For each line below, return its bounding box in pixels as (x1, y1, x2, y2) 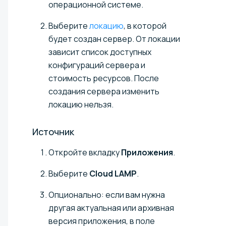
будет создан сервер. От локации (48, 33, 180, 44)
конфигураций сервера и (48, 59, 145, 71)
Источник (32, 125, 74, 138)
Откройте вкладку (48, 146, 121, 158)
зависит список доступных (48, 46, 151, 58)
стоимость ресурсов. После (48, 72, 159, 84)
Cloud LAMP (89, 167, 137, 179)
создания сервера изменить (48, 85, 159, 97)
